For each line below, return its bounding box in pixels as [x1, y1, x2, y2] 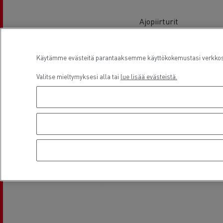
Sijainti [123, 131, 163, 148]
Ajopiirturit [139, 15, 179, 26]
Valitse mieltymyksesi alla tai [36, 72, 120, 81]
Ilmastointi [139, 92, 178, 103]
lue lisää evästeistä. [120, 72, 177, 81]
